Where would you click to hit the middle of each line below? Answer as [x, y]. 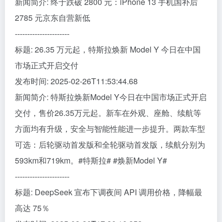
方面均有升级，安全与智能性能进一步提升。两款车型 [110, 129]
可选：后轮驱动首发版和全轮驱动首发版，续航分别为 [110, 145]
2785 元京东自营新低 [53, 18]
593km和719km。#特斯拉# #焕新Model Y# [91, 161]
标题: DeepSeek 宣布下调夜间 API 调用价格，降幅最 [109, 192]
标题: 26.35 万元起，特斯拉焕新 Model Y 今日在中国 [108, 50]
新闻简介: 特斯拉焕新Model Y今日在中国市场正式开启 [111, 97]
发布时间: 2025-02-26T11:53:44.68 [76, 81]
